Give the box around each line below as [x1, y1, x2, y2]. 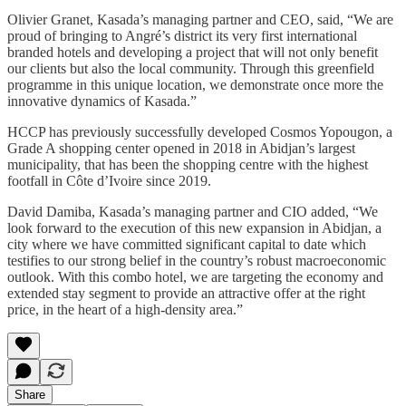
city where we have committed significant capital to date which [7, 236, 366, 252]
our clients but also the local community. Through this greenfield [7, 60, 374, 76]
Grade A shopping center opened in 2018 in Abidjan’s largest [7, 140, 355, 156]
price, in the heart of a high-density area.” [7, 301, 243, 317]
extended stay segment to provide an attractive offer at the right [7, 285, 365, 301]
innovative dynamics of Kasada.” [7, 92, 197, 109]
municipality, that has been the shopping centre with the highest [7, 156, 368, 172]
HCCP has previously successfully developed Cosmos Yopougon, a [7, 123, 392, 140]
